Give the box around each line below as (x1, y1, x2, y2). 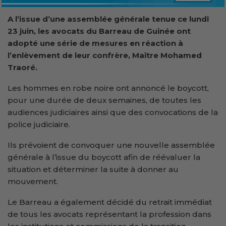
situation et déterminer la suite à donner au (8, 164, 179, 174)
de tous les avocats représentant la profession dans (8, 209, 211, 219)
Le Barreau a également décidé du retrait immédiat (8, 197, 212, 207)
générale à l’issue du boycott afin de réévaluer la (8, 152, 200, 162)
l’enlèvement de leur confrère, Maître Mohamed (8, 50, 202, 60)
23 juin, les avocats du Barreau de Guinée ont (8, 26, 191, 36)
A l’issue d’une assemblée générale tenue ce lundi (8, 14, 209, 24)
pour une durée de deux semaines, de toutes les (8, 95, 201, 105)
